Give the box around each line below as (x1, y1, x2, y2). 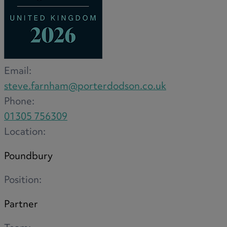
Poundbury (4, 146, 53, 167)
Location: (4, 123, 46, 143)
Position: (4, 171, 42, 191)
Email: (4, 62, 31, 82)
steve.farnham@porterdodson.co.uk (4, 77, 166, 97)
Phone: (4, 92, 34, 112)
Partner (4, 195, 38, 215)
